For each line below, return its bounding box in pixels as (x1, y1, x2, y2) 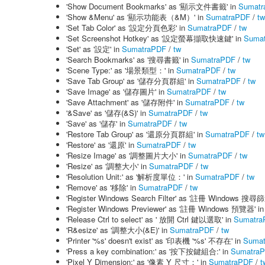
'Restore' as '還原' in (66, 139, 137, 150)
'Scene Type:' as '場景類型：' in (66, 64, 176, 76)
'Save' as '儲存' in (66, 118, 128, 129)
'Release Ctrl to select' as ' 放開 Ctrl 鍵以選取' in (66, 214, 234, 225)
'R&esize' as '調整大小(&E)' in (66, 224, 170, 235)
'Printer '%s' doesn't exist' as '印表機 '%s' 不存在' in (66, 235, 243, 246)
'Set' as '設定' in (66, 43, 122, 54)
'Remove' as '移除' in (66, 182, 138, 193)
